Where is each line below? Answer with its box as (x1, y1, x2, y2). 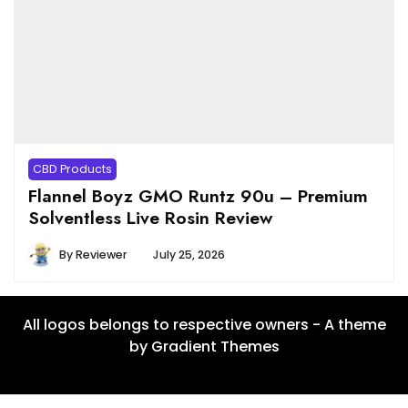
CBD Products (33, 160, 112, 177)
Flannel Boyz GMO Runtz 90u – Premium (28, 182, 368, 209)
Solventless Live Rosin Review (28, 204, 272, 230)
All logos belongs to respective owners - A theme (22, 313, 386, 335)
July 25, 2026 (153, 246, 225, 262)
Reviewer (76, 246, 127, 262)
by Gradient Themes (128, 335, 280, 357)
